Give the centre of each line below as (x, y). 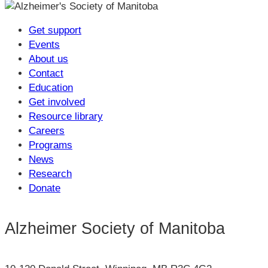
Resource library (66, 117)
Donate (45, 188)
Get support (55, 31)
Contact (46, 74)
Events (44, 45)
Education (51, 88)
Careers (47, 131)
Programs (51, 145)
